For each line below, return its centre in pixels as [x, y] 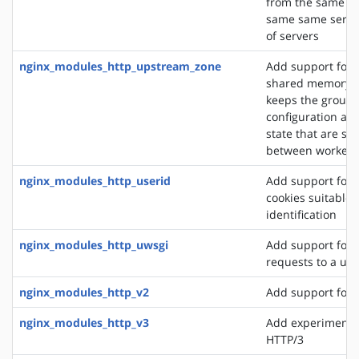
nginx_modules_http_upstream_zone [120, 66]
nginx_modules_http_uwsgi [94, 244]
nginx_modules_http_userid [95, 180]
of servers [292, 35]
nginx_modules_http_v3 [84, 322]
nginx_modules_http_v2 [84, 292]
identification [301, 214]
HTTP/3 [285, 339]
